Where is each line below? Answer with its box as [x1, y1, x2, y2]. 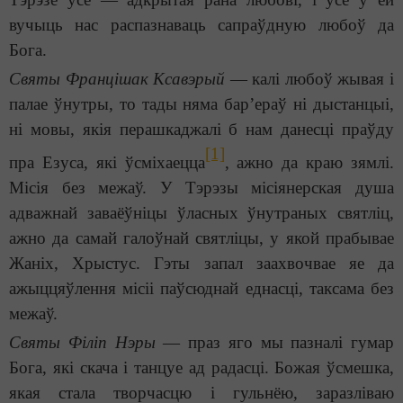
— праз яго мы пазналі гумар [155, 333, 394, 353]
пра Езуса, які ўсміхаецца [9, 153, 205, 173]
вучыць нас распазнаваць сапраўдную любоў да [9, 15, 394, 34]
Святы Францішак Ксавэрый [9, 69, 226, 88]
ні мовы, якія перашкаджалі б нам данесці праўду [9, 120, 394, 139]
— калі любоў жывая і [225, 69, 395, 88]
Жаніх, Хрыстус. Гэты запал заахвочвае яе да [9, 254, 394, 273]
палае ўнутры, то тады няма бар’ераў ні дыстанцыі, [9, 94, 394, 113]
